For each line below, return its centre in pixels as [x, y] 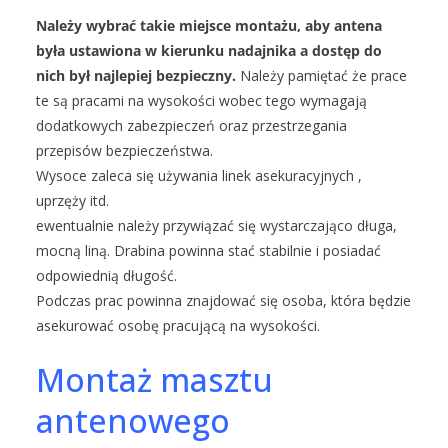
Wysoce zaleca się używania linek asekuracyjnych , [199, 175]
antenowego [133, 420]
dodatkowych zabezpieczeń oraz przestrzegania [191, 125]
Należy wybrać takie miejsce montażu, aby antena [209, 25]
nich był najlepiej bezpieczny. [138, 75]
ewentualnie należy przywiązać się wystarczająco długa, [216, 225]
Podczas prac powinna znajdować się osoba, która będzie [223, 300]
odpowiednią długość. [106, 275]
